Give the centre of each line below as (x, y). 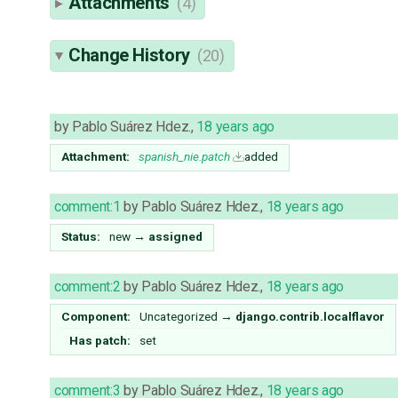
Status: (81, 237)
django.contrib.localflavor (310, 317)
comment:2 (88, 287)
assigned (175, 237)
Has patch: (100, 341)
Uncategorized (179, 317)
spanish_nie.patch (184, 157)
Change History (131, 56)
